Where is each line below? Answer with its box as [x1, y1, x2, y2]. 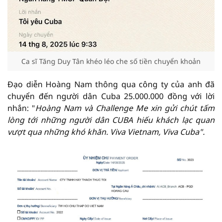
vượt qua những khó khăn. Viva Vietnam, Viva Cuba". [7, 126, 205, 137]
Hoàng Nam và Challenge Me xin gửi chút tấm [35, 103, 215, 113]
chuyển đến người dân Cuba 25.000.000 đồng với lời [7, 91, 215, 102]
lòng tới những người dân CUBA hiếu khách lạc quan [7, 114, 215, 125]
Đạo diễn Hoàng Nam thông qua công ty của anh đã [7, 79, 215, 90]
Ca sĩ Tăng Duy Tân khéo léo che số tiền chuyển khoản [21, 56, 201, 66]
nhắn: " [7, 103, 35, 113]
